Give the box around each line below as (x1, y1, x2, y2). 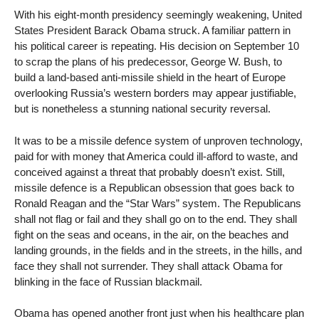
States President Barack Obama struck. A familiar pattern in (14, 23, 291, 36)
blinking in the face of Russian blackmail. (14, 275, 202, 288)
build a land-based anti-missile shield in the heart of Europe (14, 70, 286, 83)
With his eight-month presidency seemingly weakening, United (14, 8, 302, 21)
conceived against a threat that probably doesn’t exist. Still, (14, 165, 285, 178)
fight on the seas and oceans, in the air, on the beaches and (14, 228, 288, 241)
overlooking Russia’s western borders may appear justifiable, (14, 86, 296, 99)
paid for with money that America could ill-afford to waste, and (14, 150, 298, 162)
